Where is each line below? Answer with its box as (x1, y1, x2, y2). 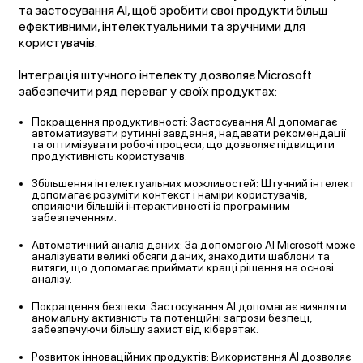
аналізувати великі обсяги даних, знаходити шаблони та (32, 250, 331, 263)
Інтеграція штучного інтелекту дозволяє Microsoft (19, 67, 313, 83)
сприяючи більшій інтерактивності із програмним (32, 199, 291, 213)
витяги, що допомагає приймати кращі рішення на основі (32, 261, 335, 275)
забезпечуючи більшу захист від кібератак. (32, 322, 259, 336)
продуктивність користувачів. (32, 149, 188, 163)
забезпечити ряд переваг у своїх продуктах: (19, 83, 278, 100)
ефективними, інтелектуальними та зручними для (19, 19, 306, 35)
